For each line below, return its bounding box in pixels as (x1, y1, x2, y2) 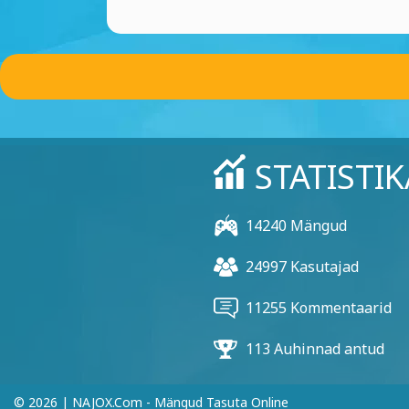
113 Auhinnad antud (245, 339, 384, 359)
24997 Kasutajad (245, 257, 359, 277)
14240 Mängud (245, 215, 347, 236)
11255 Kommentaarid (245, 298, 392, 318)
